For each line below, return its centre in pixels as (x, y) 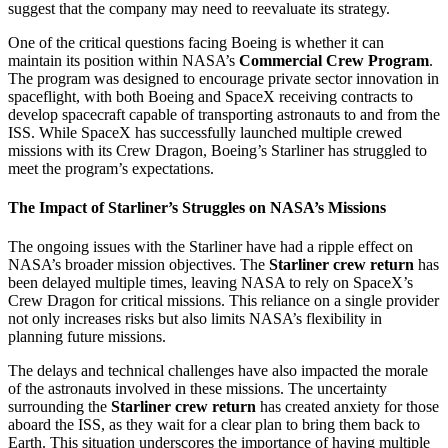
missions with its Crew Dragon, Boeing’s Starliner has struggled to (217, 150)
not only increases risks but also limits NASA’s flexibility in (195, 319)
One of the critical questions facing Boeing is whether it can (196, 42)
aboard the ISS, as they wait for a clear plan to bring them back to (214, 425)
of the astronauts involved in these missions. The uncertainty (197, 389)
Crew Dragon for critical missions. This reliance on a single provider (223, 301)
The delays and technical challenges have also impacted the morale (218, 371)
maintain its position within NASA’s (123, 60)
